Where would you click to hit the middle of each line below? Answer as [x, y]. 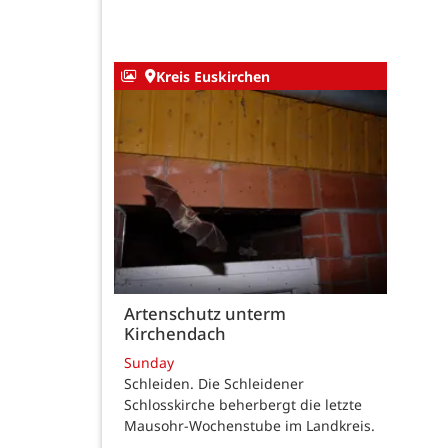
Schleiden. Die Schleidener [214, 384]
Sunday [149, 363]
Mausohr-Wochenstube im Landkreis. [249, 426]
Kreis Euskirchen [212, 76]
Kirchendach [175, 333]
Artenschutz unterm [205, 313]
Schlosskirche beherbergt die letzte [243, 405]
